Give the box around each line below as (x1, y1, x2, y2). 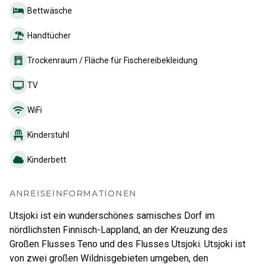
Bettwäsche (27, 5, 72, 15)
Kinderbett (27, 154, 66, 164)
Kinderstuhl (27, 130, 69, 140)
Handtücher (27, 30, 71, 40)
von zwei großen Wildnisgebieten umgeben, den (9, 252, 208, 264)
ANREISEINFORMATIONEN (9, 188, 137, 199)
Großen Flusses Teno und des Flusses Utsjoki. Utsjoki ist (9, 238, 245, 250)
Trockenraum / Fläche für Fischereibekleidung (27, 55, 198, 65)
